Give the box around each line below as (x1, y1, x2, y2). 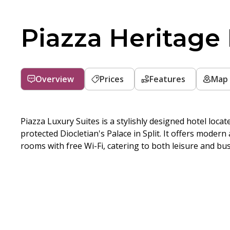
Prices (100, 73, 124, 85)
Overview (35, 73, 74, 85)
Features (149, 73, 185, 85)
